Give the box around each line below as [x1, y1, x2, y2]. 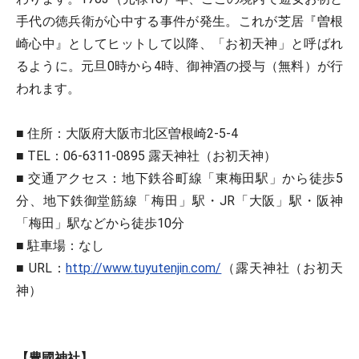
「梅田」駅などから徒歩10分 [16, 216, 184, 232]
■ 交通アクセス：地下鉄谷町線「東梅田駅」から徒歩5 [16, 171, 343, 187]
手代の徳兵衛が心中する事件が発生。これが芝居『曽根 [16, 14, 343, 30]
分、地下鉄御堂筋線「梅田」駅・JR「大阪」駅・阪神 [16, 193, 343, 209]
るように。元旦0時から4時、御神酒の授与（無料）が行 [16, 58, 343, 75]
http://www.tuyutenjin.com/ [66, 260, 222, 276]
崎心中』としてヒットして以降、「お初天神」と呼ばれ [16, 36, 343, 52]
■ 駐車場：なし [16, 238, 104, 254]
